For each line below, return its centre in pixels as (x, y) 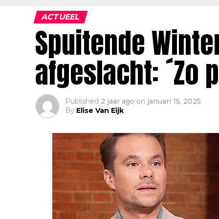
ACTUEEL (61, 17)
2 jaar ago (118, 101)
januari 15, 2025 (174, 101)
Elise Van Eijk (100, 111)
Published (82, 101)
